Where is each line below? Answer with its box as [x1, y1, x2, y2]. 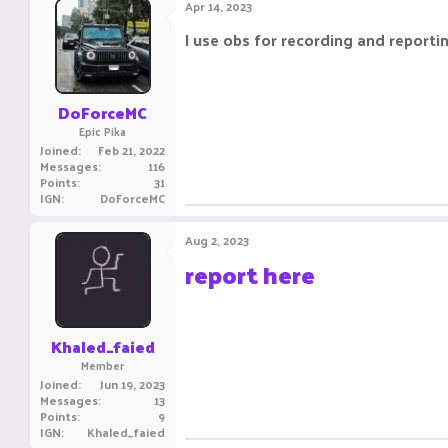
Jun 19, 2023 [100, 373, 165, 395]
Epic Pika [79, 121, 126, 141]
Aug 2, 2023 [185, 229, 249, 251]
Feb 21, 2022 [98, 139, 165, 161]
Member [81, 355, 124, 375]
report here [185, 252, 315, 296]
